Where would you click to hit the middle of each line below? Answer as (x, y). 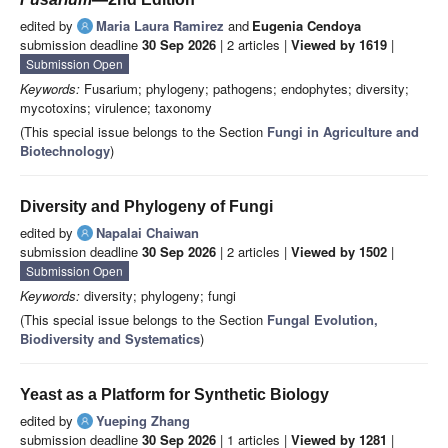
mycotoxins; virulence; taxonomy (116, 108)
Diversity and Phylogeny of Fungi (146, 207)
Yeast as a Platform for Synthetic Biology (174, 395)
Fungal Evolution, (322, 320)
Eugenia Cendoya (306, 26)
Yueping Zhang (143, 421)
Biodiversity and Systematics (110, 339)
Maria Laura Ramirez (160, 26)
